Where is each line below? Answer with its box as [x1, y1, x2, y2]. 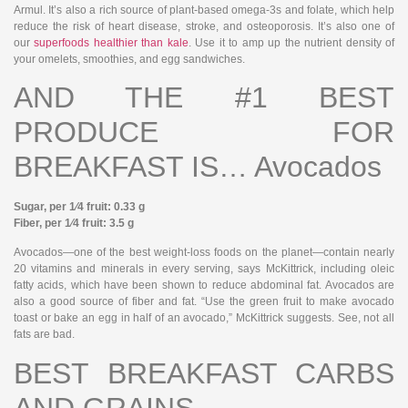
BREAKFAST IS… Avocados [14, 149, 382, 183]
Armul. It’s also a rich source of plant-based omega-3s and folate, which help [14, 3, 394, 16]
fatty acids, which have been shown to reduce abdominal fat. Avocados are [14, 279, 394, 292]
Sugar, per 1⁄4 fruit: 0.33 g [14, 199, 145, 213]
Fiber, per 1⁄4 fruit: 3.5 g [14, 216, 134, 229]
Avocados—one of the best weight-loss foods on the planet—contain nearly [14, 246, 394, 260]
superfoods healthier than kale [34, 36, 189, 49]
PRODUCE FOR [14, 115, 394, 148]
